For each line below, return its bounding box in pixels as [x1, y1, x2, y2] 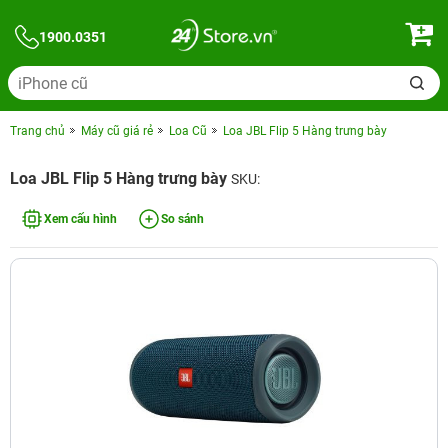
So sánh [161, 212, 204, 226]
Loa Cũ [169, 124, 207, 138]
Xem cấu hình [44, 212, 117, 226]
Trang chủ [10, 124, 65, 138]
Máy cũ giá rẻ [81, 124, 153, 138]
